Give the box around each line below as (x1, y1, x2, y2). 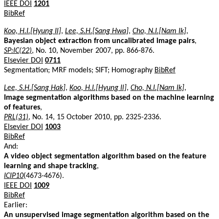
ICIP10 (4, 172, 23, 180)
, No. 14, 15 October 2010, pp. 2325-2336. (28, 113, 161, 121)
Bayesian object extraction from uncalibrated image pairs (4, 37, 195, 45)
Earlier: (4, 201, 27, 209)
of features (4, 103, 40, 111)
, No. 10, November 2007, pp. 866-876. (32, 46, 154, 55)
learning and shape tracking (4, 162, 97, 170)
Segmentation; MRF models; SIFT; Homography (4, 66, 154, 74)
